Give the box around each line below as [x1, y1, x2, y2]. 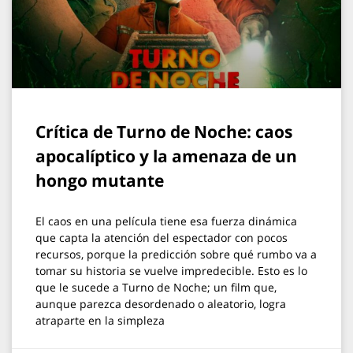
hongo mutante [35, 169, 164, 191]
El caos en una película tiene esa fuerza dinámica [35, 214, 297, 229]
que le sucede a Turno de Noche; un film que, [35, 280, 277, 295]
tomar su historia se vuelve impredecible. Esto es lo [35, 263, 307, 278]
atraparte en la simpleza [35, 313, 165, 328]
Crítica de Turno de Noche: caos [35, 121, 292, 143]
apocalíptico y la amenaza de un [35, 145, 297, 167]
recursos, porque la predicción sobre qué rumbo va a [35, 247, 317, 262]
